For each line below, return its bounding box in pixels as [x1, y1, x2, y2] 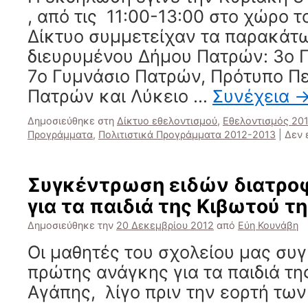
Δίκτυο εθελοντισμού [117, 115, 217, 126]
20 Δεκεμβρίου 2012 [116, 219, 214, 231]
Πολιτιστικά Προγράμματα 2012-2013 [98, 129, 276, 140]
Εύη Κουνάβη [238, 219, 298, 231]
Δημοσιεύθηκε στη [27, 115, 114, 126]
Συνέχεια [212, 85, 294, 107]
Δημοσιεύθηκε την [27, 219, 113, 231]
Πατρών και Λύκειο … [27, 85, 212, 107]
